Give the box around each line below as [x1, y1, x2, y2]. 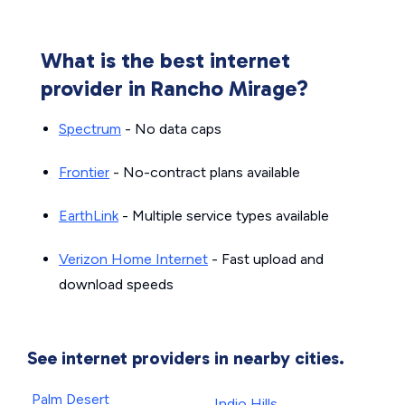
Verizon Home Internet [59, 250, 208, 268]
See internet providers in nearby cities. [27, 347, 344, 369]
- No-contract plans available [109, 164, 300, 181]
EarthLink [59, 207, 118, 224]
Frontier [59, 164, 109, 181]
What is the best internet [41, 47, 290, 73]
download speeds [59, 276, 174, 293]
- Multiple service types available [118, 207, 329, 224]
